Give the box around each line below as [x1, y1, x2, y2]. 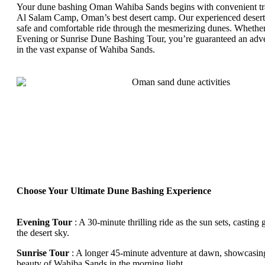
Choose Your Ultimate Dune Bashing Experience [17, 185, 211, 196]
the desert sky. [17, 227, 69, 238]
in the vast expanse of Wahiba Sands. [17, 44, 155, 54]
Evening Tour [17, 216, 75, 227]
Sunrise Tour [17, 247, 69, 258]
